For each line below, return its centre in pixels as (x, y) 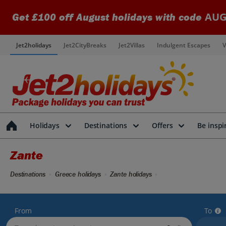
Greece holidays (78, 174)
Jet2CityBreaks (85, 45)
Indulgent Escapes (184, 45)
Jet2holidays (34, 45)
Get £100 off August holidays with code (108, 17)
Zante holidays (131, 174)
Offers (162, 125)
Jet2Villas (132, 45)
